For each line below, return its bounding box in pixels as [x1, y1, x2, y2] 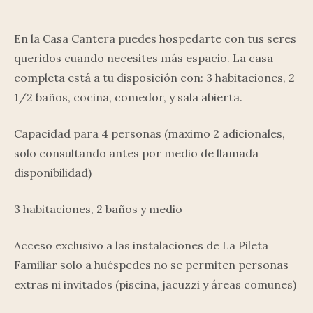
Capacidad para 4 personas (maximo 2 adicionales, [14, 126, 285, 140]
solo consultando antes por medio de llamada [14, 145, 259, 160]
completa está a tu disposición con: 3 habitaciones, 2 [14, 70, 295, 85]
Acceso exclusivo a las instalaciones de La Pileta [14, 238, 268, 252]
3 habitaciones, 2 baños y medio [14, 201, 182, 216]
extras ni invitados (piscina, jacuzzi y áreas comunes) [14, 277, 296, 291]
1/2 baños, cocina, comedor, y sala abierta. [14, 89, 242, 104]
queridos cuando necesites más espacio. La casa [14, 50, 273, 65]
